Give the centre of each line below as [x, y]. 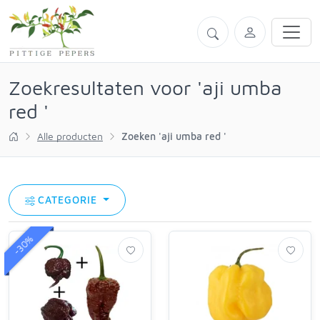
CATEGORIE [69, 199]
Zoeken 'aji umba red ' [174, 136]
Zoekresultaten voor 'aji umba [145, 87]
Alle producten [70, 136]
